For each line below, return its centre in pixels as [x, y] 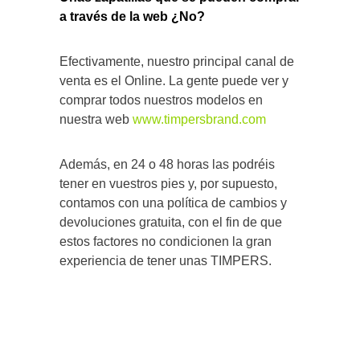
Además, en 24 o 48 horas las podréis [167, 165]
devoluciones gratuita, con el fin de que [171, 223]
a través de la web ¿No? [132, 17]
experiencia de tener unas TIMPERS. [166, 261]
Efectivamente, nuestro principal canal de [177, 62]
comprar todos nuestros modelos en [161, 100]
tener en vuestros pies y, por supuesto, [168, 184]
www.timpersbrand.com [199, 120]
